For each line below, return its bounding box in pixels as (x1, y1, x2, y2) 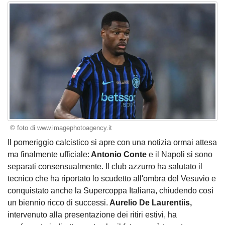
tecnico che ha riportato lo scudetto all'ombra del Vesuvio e (8, 174, 216, 183)
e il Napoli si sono (149, 150, 212, 159)
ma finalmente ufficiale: (8, 150, 89, 159)
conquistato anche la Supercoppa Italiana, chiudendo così (8, 186, 213, 195)
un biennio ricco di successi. (8, 198, 108, 207)
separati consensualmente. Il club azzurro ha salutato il (8, 162, 202, 171)
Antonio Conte (89, 150, 149, 159)
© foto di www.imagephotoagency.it (10, 124, 112, 132)
